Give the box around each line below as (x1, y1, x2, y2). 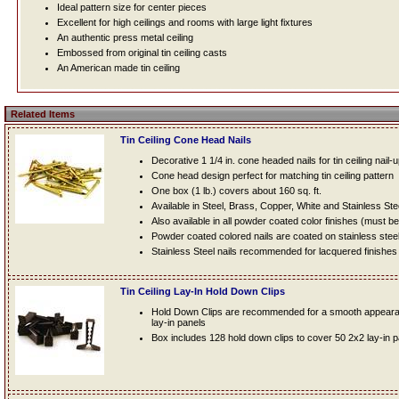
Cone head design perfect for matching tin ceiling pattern (151, 170, 394, 181)
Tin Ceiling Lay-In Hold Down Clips (120, 286, 285, 297)
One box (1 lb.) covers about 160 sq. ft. (151, 185, 322, 196)
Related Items (11, 109, 75, 119)
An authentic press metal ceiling (56, 32, 193, 43)
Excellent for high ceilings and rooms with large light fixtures (56, 17, 313, 28)
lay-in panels (151, 317, 206, 328)
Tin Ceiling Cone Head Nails (120, 134, 251, 145)
